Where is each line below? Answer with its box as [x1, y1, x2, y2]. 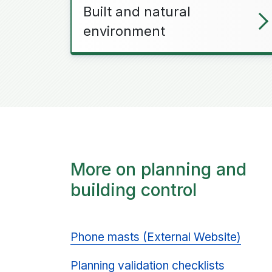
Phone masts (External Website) [70, 230, 242, 245]
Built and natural [83, 3, 191, 19]
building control [70, 178, 197, 200]
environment [83, 22, 166, 39]
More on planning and [70, 158, 247, 180]
